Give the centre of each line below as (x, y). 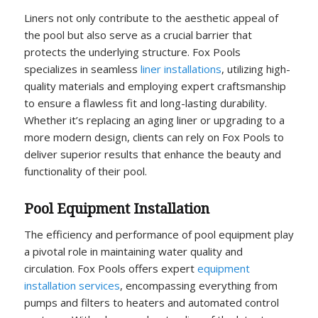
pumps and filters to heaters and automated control (151, 302)
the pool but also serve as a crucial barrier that (138, 34)
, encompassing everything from (198, 285)
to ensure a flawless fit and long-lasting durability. (145, 103)
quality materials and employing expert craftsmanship (155, 86)
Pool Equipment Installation (116, 208)
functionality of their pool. (85, 171)
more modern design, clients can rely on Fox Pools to (154, 137)
